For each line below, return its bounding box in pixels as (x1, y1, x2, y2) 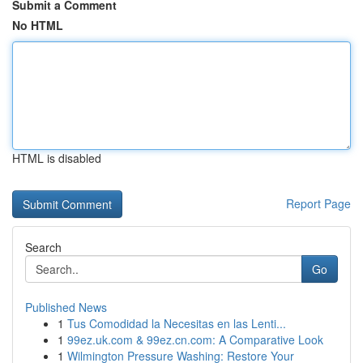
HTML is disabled (12, 150, 101, 166)
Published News (25, 299, 107, 315)
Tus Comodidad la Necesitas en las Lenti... (67, 315, 286, 331)
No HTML (12, 17, 63, 33)
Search (25, 239, 62, 255)
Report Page (286, 195, 351, 211)
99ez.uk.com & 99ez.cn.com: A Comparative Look (67, 331, 323, 348)
